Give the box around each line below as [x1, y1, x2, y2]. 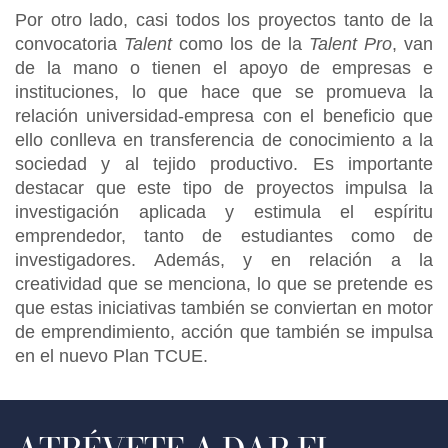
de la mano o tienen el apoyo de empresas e [15, 58, 433, 78]
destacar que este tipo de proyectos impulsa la [15, 178, 433, 198]
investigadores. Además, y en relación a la [15, 250, 433, 270]
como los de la [172, 34, 309, 54]
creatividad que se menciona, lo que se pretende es [15, 274, 433, 294]
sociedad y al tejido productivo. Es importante [15, 154, 433, 174]
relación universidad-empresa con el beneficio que [15, 106, 433, 126]
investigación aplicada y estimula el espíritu [15, 202, 433, 222]
